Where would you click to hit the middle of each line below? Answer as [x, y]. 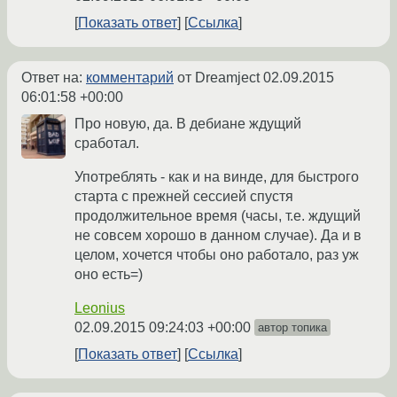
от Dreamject [218, 78]
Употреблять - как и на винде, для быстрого [217, 177]
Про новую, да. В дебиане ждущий [188, 124]
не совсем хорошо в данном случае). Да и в [218, 236]
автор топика [292, 328]
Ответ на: [54, 78]
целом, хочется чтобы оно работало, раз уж [217, 255]
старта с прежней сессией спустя [184, 197]
